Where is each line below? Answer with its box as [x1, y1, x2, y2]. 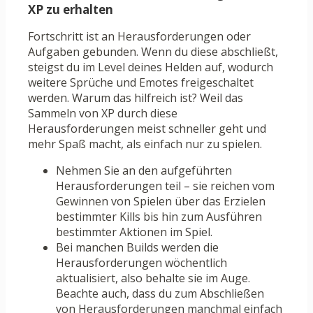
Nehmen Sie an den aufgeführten [56, 163, 232, 179]
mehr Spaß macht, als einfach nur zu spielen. [28, 136, 262, 152]
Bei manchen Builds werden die [56, 240, 219, 256]
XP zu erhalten [28, 1, 113, 18]
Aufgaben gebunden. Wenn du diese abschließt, [28, 44, 278, 60]
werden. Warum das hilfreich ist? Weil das [28, 90, 243, 106]
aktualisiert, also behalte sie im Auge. [56, 270, 250, 286]
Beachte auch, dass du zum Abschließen [56, 286, 264, 302]
